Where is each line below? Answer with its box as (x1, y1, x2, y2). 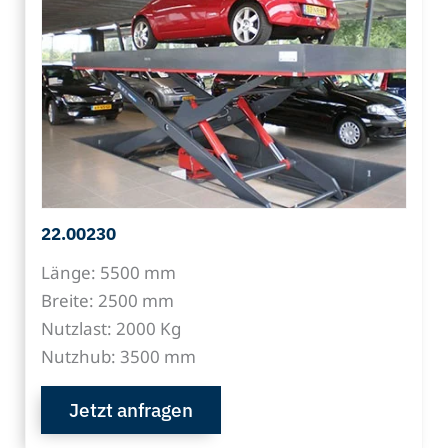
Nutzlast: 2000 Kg (41, 316, 181, 340)
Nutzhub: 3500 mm (41, 344, 196, 368)
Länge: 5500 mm (41, 260, 176, 284)
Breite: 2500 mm (41, 288, 174, 312)
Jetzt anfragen (69, 397, 193, 422)
